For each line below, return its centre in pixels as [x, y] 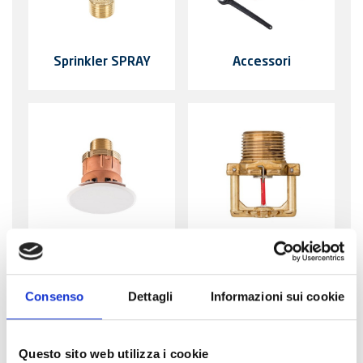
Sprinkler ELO [261, 259]
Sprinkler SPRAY [102, 62]
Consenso [55, 296]
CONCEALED [102, 277]
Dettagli [150, 296]
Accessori [261, 62]
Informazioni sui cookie [277, 296]
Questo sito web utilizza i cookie [114, 353]
